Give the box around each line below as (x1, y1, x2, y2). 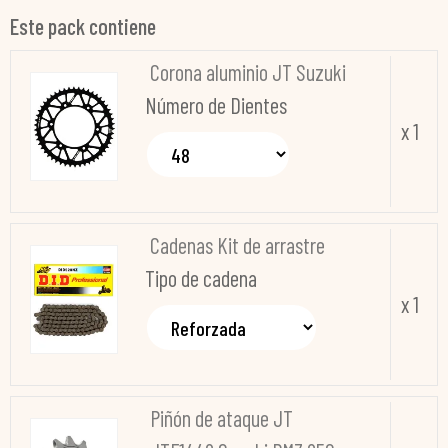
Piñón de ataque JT (149, 405, 293, 432)
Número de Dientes (144, 92, 287, 119)
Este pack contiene (10, 13, 156, 40)
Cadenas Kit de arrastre (149, 232, 325, 259)
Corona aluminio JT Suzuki (149, 59, 346, 86)
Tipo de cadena (144, 265, 257, 292)
